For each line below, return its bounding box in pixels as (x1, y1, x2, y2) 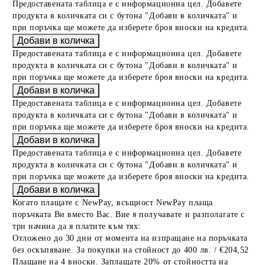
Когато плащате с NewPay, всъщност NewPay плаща (12, 198, 213, 207)
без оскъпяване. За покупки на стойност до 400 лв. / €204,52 (12, 245, 250, 254)
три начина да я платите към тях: (12, 221, 141, 231)
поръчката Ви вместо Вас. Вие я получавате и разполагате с (12, 209, 245, 219)
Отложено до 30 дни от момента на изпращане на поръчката (12, 233, 248, 243)
